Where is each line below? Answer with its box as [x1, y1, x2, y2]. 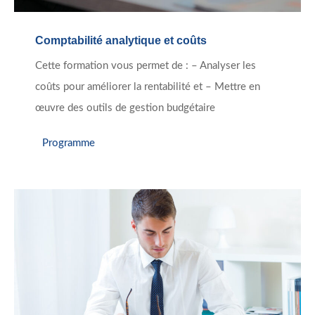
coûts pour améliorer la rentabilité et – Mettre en [35, 82, 260, 93]
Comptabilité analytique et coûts [35, 34, 207, 47]
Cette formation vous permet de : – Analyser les [35, 60, 256, 72]
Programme [42, 137, 95, 148]
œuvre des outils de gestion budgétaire [35, 103, 215, 114]
